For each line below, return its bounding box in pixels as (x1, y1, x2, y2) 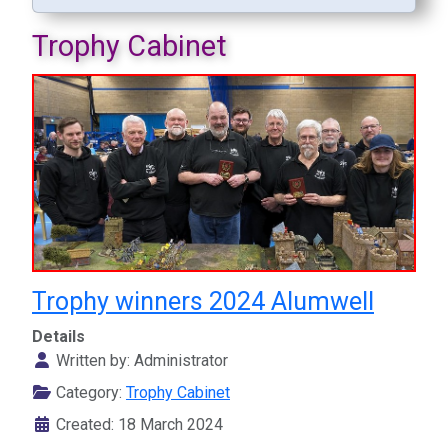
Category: (52, 383, 126, 403)
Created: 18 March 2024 (56, 415, 223, 435)
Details (32, 327, 85, 347)
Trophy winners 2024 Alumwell (32, 287, 374, 317)
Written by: (52, 351, 134, 371)
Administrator (134, 351, 228, 371)
